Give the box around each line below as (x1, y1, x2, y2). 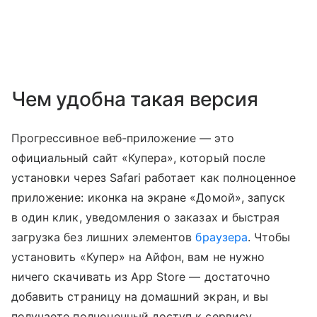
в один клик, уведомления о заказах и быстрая (11, 210, 280, 225)
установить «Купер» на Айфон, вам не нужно (11, 250, 265, 265)
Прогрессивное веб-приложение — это (11, 131, 234, 146)
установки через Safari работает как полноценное (11, 171, 296, 185)
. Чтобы (247, 230, 291, 245)
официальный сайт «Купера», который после (11, 151, 265, 166)
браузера (195, 230, 248, 245)
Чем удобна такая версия (11, 87, 258, 112)
